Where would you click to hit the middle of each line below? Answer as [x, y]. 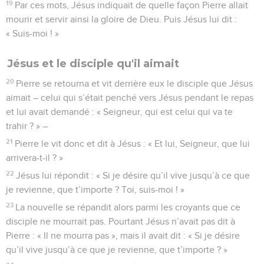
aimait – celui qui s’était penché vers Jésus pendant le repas [130, 98]
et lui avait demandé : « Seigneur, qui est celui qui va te [119, 112]
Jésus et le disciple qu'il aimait [93, 63]
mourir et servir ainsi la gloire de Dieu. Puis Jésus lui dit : [121, 19]
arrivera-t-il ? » [34, 158]
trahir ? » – [27, 126]
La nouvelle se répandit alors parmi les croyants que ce [128, 207]
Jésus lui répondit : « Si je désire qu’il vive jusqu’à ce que [133, 175]
